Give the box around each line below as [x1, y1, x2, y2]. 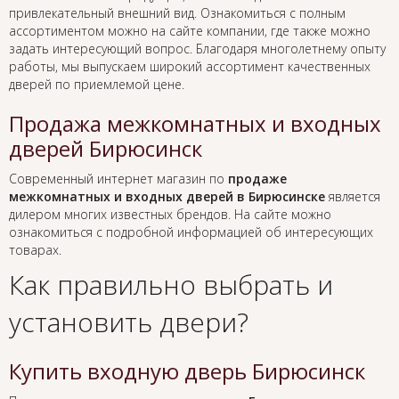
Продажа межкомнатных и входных [9, 109, 381, 139]
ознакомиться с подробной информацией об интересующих [9, 224, 373, 241]
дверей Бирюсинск [9, 134, 202, 164]
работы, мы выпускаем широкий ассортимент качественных [9, 58, 370, 76]
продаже [228, 170, 287, 188]
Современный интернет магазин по [9, 170, 228, 188]
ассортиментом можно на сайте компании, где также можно [9, 22, 370, 40]
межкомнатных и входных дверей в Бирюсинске [9, 188, 325, 206]
